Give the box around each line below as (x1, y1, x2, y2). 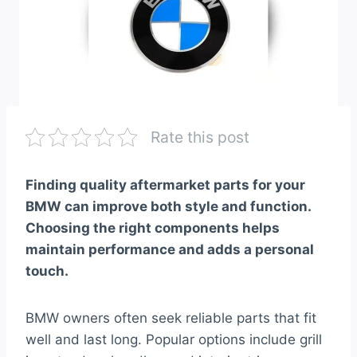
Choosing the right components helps (25, 220, 280, 237)
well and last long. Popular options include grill (25, 331, 322, 348)
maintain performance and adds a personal (25, 241, 314, 258)
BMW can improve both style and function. (25, 198, 311, 215)
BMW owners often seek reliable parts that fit (25, 310, 316, 327)
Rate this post (151, 127, 249, 147)
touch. (25, 263, 69, 280)
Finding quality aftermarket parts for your (25, 177, 305, 194)
